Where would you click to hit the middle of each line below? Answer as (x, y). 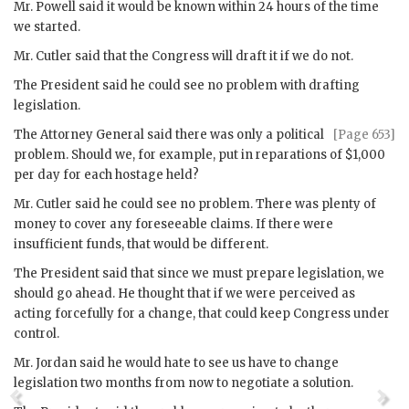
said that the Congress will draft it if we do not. (213, 56)
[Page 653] (364, 134)
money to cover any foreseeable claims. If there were (173, 224)
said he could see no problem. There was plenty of (224, 204)
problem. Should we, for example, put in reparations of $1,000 (199, 154)
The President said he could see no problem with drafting (187, 85)
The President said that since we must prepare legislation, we (199, 273)
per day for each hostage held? (106, 174)
